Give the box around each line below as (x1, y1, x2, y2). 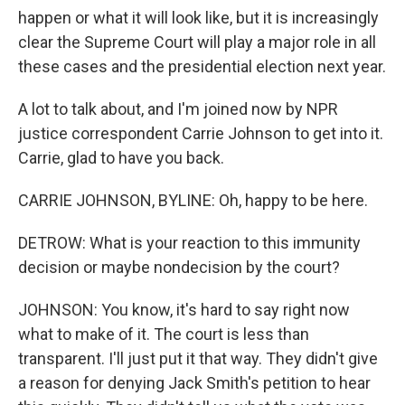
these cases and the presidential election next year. (18, 57, 386, 76)
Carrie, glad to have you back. (18, 148, 224, 167)
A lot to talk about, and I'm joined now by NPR (18, 99, 338, 118)
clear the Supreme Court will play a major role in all (18, 33, 376, 52)
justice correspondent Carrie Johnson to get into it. (18, 124, 383, 143)
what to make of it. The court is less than (18, 325, 309, 344)
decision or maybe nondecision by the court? (18, 258, 340, 277)
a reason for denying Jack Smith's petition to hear (18, 373, 371, 392)
